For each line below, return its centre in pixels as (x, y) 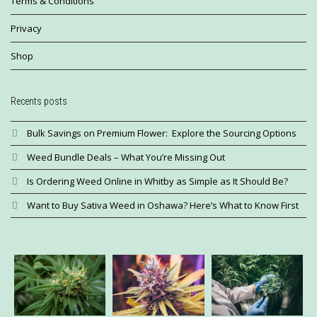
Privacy (26, 28)
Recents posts (39, 101)
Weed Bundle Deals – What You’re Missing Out (126, 157)
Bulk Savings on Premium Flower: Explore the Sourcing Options (162, 133)
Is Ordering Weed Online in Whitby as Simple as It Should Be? (157, 181)
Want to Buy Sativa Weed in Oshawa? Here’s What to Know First (163, 205)
